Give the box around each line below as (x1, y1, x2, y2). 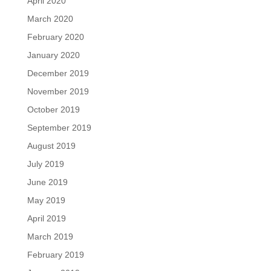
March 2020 (27, 14, 73, 24)
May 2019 (27, 195, 65, 206)
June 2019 (27, 177, 68, 188)
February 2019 (27, 250, 84, 260)
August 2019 (27, 141, 76, 151)
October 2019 (27, 105, 80, 115)
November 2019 (27, 87, 89, 97)
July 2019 (27, 159, 64, 169)
